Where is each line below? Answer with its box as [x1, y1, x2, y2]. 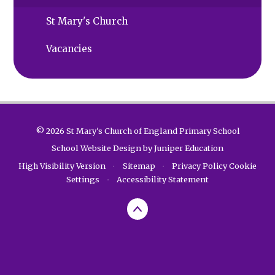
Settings [66, 174, 100, 184]
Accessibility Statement [116, 174, 209, 184]
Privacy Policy [172, 160, 228, 171]
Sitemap [122, 160, 155, 171]
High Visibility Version [18, 160, 106, 171]
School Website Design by [52, 143, 154, 153]
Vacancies [46, 42, 93, 55]
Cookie [229, 160, 257, 171]
